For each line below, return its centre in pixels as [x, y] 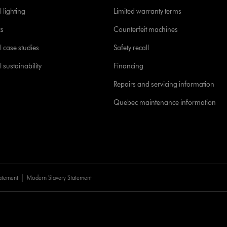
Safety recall [131, 48]
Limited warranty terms [147, 11]
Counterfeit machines [146, 30]
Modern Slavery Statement [59, 178]
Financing [128, 66]
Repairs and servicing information [164, 84]
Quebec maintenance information [165, 103]
